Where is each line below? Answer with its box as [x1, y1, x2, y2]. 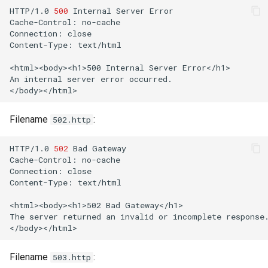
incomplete [173, 211, 221, 222]
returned [63, 211, 101, 222]
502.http [53, 114, 91, 125]
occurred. [129, 73, 172, 84]
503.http [53, 252, 91, 263]
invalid [120, 211, 154, 222]
